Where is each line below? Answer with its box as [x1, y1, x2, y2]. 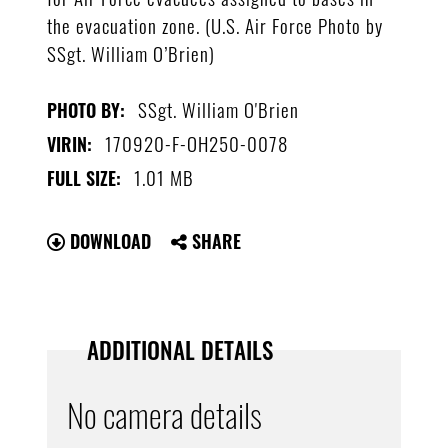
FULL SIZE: [47, 164, 122, 191]
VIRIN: [47, 130, 93, 157]
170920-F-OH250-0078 [105, 128, 289, 157]
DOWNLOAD [65, 227, 152, 254]
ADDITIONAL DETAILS [87, 332, 274, 367]
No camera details [67, 389, 263, 439]
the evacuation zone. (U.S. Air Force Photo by [47, 10, 384, 39]
